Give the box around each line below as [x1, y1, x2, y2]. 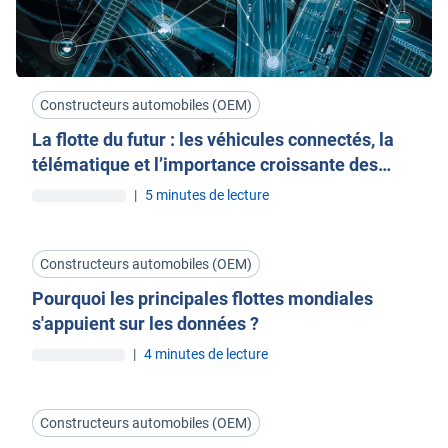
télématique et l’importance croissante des [32, 154, 378, 175]
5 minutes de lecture [145, 187, 269, 203]
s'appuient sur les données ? [32, 313, 259, 334]
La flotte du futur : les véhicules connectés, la [32, 129, 394, 150]
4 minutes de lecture [144, 346, 268, 362]
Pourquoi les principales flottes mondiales [32, 288, 373, 309]
